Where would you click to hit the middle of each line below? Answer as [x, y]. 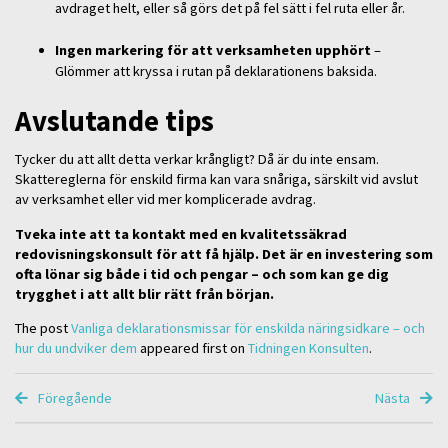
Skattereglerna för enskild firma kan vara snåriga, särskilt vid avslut [216, 179]
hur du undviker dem [76, 348]
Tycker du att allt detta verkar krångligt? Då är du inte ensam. [197, 159]
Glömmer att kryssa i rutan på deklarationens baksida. [217, 71]
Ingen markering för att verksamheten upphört [213, 50]
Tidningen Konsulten [308, 348]
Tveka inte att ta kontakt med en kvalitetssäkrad [181, 233]
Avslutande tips [114, 120]
